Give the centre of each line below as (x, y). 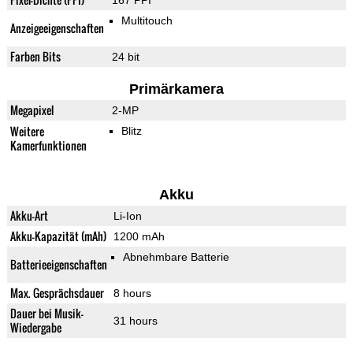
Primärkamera (176, 89)
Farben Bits (35, 57)
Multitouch (147, 21)
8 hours (132, 294)
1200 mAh (139, 237)
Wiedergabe (35, 328)
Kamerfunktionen (48, 146)
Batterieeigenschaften (58, 265)
